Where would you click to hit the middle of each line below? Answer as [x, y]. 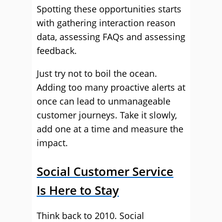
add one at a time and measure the [110, 129]
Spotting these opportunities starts [109, 9]
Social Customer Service [105, 171]
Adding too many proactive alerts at [111, 87]
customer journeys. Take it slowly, [107, 115]
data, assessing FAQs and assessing [111, 37]
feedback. [57, 51]
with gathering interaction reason [106, 23]
